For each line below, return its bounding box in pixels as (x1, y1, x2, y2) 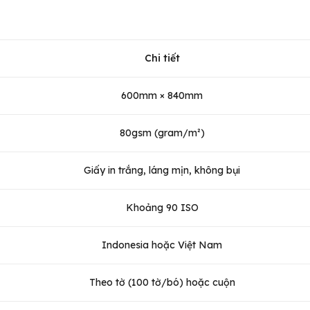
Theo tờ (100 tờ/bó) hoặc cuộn (89, 275, 235, 289)
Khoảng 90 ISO (125, 201, 199, 214)
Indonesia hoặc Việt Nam (102, 238, 222, 251)
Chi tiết (144, 51, 180, 64)
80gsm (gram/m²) (119, 126, 205, 139)
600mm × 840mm (121, 89, 203, 102)
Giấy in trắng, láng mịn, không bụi (84, 163, 240, 176)
